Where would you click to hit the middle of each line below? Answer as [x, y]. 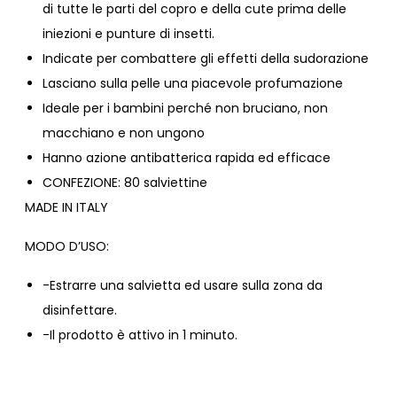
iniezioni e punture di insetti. [128, 34]
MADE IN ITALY [66, 207]
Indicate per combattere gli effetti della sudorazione [206, 58]
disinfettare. [80, 310]
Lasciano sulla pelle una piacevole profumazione [193, 83]
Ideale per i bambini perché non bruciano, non [185, 108]
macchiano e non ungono [124, 133]
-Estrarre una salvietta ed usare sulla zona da [183, 285]
